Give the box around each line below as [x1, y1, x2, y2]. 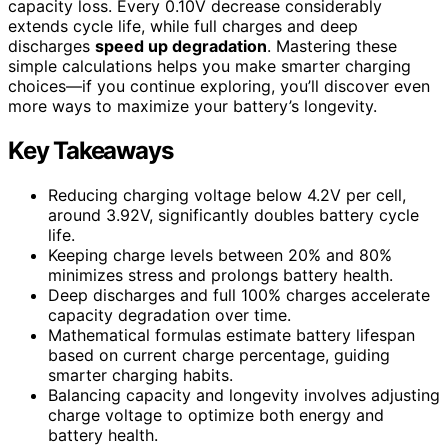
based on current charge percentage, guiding [48, 344, 390, 365]
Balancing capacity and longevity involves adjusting [48, 384, 440, 405]
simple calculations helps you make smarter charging [8, 55, 411, 76]
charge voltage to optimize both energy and [48, 404, 384, 425]
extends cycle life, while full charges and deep [8, 15, 358, 36]
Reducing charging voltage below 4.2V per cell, [48, 184, 406, 205]
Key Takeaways [8, 135, 173, 165]
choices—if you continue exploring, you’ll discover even [8, 75, 430, 96]
